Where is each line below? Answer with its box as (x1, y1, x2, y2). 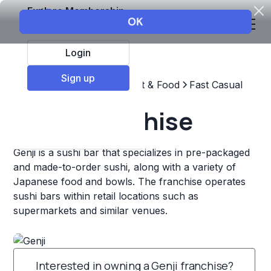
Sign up (61, 71, 96, 84)
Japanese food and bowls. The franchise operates (13, 175, 246, 188)
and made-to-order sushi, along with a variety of (13, 161, 237, 173)
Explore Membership (27, 4, 125, 17)
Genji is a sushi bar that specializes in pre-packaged (13, 146, 250, 158)
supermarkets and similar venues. (13, 204, 168, 217)
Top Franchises (13, 79, 85, 91)
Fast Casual (189, 79, 243, 91)
